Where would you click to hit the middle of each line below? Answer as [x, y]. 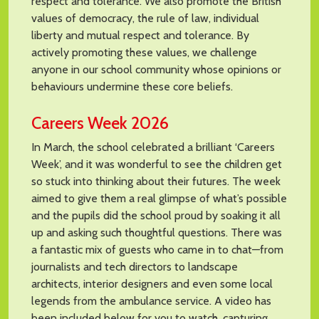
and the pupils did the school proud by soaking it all [156, 216]
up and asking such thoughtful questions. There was [157, 233]
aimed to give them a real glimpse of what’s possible [159, 199]
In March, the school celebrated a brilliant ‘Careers [153, 147]
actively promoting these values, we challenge [144, 53]
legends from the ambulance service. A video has [151, 301]
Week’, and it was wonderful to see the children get [157, 164]
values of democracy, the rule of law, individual [145, 19]
